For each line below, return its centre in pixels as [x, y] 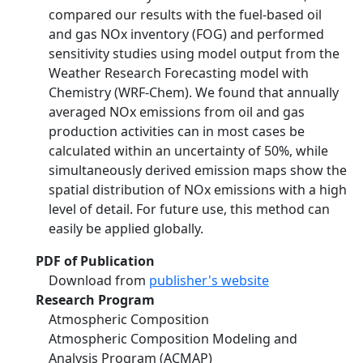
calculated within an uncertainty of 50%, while [188, 151]
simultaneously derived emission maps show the [198, 170]
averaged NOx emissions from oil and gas [177, 112]
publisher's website [209, 280]
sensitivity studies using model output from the [194, 53]
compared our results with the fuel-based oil [185, 15]
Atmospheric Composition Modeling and [173, 339]
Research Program [95, 300]
